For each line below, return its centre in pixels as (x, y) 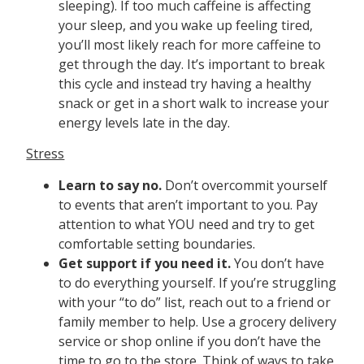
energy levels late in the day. (145, 123)
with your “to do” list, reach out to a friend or (195, 302)
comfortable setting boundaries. (157, 243)
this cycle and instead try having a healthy (185, 84)
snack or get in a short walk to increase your (194, 104)
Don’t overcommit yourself (247, 185)
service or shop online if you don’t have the (190, 341)
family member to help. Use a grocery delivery (198, 321)
